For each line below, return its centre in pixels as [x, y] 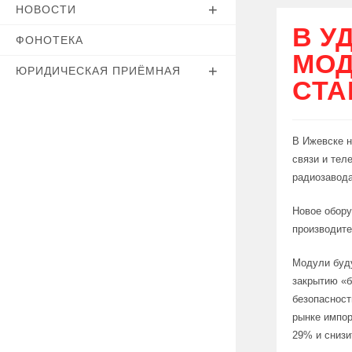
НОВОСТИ [46, 9]
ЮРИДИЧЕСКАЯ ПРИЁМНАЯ [98, 71]
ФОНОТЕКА [49, 40]
